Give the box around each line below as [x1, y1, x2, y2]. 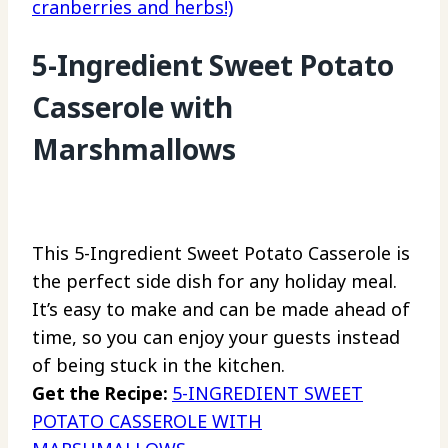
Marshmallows [32, 130, 236, 169]
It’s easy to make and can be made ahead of [32, 297, 410, 322]
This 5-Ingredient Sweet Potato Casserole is [32, 241, 410, 266]
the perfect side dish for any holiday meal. [32, 269, 397, 294]
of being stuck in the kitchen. [32, 353, 285, 378]
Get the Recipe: [32, 381, 172, 406]
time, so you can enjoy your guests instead [32, 325, 400, 350]
